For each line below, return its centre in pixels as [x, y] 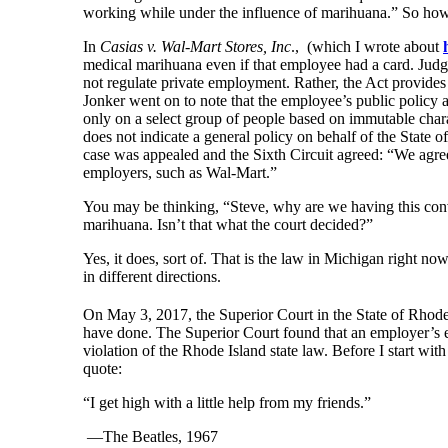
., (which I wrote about [367, 46]
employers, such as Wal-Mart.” [186, 172]
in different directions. [154, 276]
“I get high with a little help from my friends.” [227, 402]
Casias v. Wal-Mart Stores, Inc [193, 46]
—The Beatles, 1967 [150, 436]
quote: [104, 368]
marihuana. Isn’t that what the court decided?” [228, 224]
